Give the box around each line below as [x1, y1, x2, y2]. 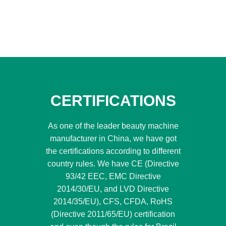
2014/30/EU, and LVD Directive [57, 185, 169, 194]
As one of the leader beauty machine [47, 122, 179, 131]
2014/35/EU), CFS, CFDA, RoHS [53, 197, 173, 206]
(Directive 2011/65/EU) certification [51, 210, 175, 219]
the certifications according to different [45, 147, 181, 156]
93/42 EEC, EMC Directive [65, 172, 161, 181]
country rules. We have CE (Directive [47, 159, 179, 168]
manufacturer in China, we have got [49, 134, 177, 143]
